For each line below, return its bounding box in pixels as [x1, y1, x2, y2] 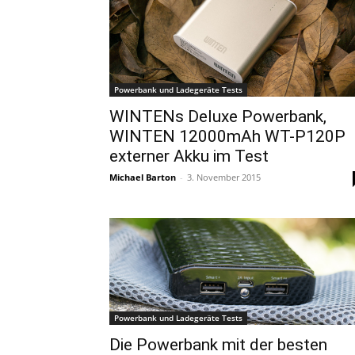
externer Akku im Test [109, 146, 269, 166]
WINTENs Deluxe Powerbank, [109, 106, 326, 126]
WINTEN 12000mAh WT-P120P [109, 126, 345, 146]
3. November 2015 [187, 170, 261, 183]
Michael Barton [109, 170, 176, 183]
